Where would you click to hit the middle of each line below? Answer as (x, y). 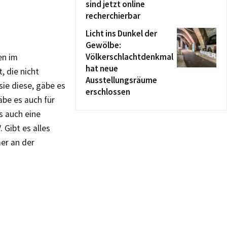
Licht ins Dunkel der (121, 33)
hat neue (102, 68)
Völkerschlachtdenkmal (129, 57)
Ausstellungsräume (121, 80)
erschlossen (108, 92)
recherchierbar (113, 16)
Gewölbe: (103, 45)
